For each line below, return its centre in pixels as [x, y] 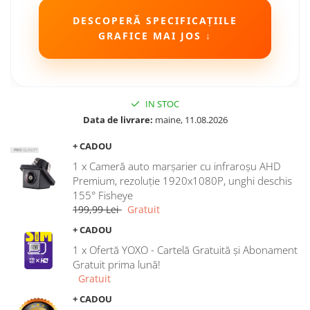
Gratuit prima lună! [117, 264]
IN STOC [161, 104]
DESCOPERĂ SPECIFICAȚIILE [155, 20]
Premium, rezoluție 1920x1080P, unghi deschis [182, 181]
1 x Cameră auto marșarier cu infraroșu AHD [177, 166]
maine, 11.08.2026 [190, 120]
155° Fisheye [103, 195]
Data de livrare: [118, 120]
